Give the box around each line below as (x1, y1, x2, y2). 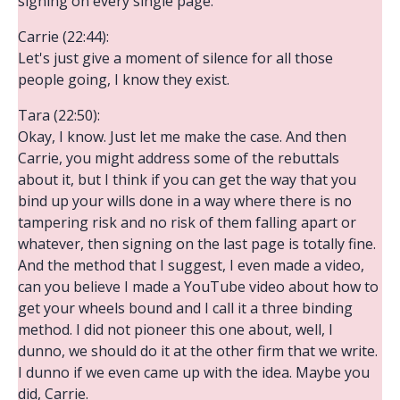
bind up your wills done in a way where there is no (18, 190, 352, 211)
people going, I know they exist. (18, 69, 229, 89)
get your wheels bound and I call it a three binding (18, 297, 353, 318)
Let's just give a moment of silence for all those (18, 47, 333, 68)
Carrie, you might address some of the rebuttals (18, 147, 339, 168)
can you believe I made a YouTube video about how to (18, 276, 379, 296)
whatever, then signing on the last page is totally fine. (18, 233, 376, 254)
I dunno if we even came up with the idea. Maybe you (18, 362, 370, 382)
